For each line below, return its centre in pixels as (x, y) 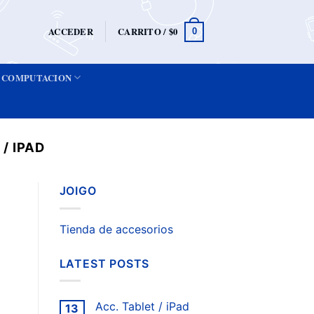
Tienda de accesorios (116, 229)
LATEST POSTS (104, 263)
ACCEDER (71, 32)
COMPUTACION (37, 77)
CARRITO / (143, 32)
